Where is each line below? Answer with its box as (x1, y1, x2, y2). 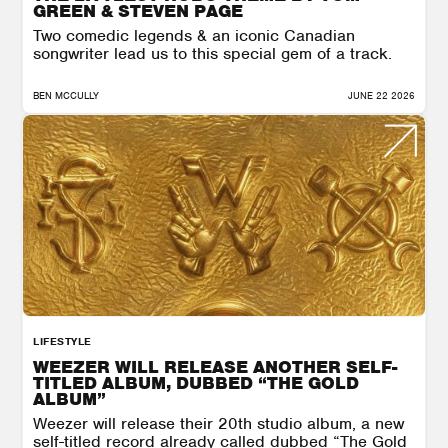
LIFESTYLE (33, 333, 92, 348)
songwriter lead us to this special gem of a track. (33, 42, 392, 64)
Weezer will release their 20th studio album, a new (33, 412, 404, 434)
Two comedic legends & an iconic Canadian (33, 24, 355, 46)
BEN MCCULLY (33, 88, 99, 102)
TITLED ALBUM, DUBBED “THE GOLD (33, 371, 359, 394)
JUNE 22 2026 (348, 88, 415, 102)
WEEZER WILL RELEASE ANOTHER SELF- (33, 355, 397, 378)
